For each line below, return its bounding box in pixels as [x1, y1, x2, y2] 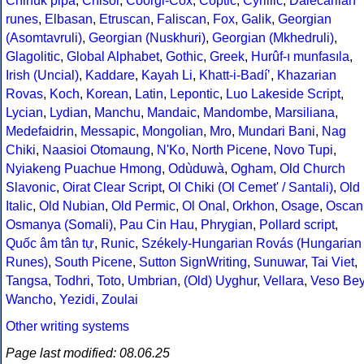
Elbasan [45, 12, 93, 27]
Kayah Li [141, 68, 193, 83]
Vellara [263, 274, 304, 288]
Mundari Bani [238, 124, 315, 139]
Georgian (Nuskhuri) [89, 31, 206, 45]
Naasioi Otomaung [42, 143, 150, 158]
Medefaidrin [6, 124, 74, 139]
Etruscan [99, 12, 150, 27]
